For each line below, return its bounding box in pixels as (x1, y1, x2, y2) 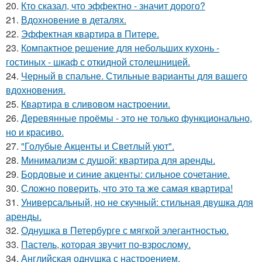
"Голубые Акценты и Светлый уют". (21, 139, 174, 153)
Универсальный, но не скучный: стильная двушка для (21, 195, 253, 209)
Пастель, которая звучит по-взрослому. (21, 237, 191, 251)
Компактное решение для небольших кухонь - (21, 40, 219, 54)
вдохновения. (6, 82, 65, 96)
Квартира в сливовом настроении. (21, 96, 170, 111)
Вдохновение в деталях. (21, 12, 126, 26)
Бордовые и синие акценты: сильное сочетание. (21, 167, 230, 181)
